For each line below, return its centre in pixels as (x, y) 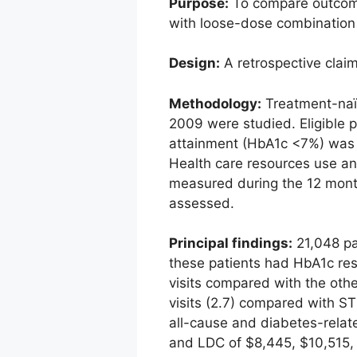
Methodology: (215, 103)
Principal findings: (231, 243)
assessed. (202, 203)
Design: (194, 63)
